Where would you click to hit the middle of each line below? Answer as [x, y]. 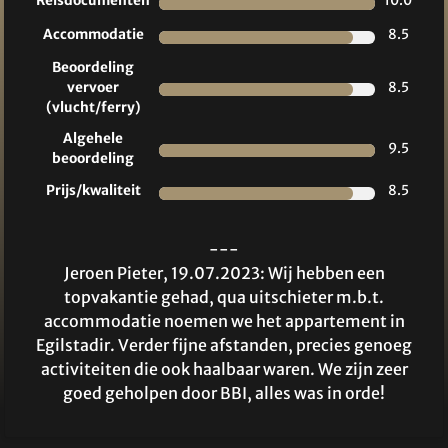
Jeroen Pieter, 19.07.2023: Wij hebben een [224, 273]
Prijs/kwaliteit [93, 191]
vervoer [93, 88]
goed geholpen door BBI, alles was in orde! [224, 393]
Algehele [93, 139]
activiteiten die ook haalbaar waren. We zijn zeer [224, 369]
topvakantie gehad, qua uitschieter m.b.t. [224, 297]
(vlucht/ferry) [93, 108]
